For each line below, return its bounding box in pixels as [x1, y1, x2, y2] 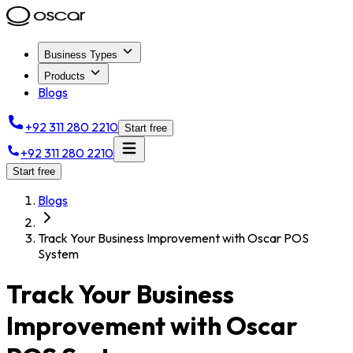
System [38, 246, 79, 262]
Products [44, 70, 85, 82]
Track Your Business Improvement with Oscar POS [38, 230, 309, 246]
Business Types [44, 49, 117, 61]
